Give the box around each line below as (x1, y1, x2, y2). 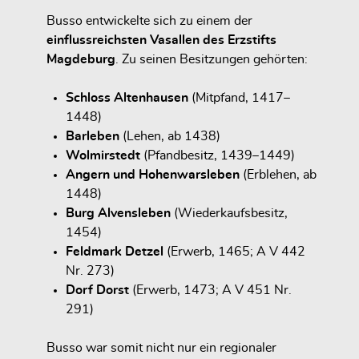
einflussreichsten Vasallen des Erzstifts (46, 33, 276, 46)
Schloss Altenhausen (66, 91, 188, 104)
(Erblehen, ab (240, 167, 317, 181)
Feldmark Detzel (66, 244, 163, 258)
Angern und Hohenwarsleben (66, 167, 240, 181)
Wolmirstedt (66, 148, 140, 162)
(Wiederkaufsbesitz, (171, 206, 288, 220)
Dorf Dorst (66, 283, 129, 296)
